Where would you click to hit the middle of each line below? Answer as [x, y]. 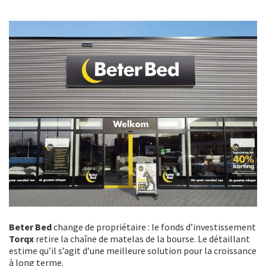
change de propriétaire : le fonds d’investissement [154, 227]
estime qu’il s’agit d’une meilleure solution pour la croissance [133, 251]
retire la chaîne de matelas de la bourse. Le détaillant [143, 239]
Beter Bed [30, 227]
